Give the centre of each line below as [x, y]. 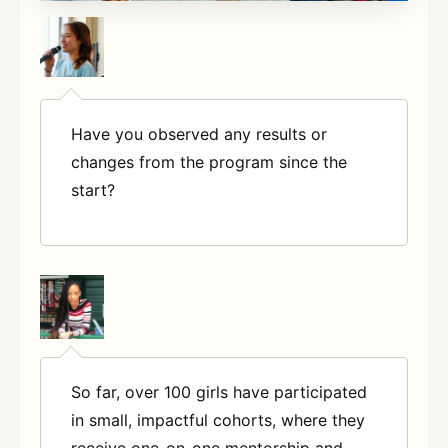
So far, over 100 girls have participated [219, 392]
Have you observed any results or [199, 133]
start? [93, 189]
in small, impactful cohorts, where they [218, 420]
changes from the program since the [209, 161]
